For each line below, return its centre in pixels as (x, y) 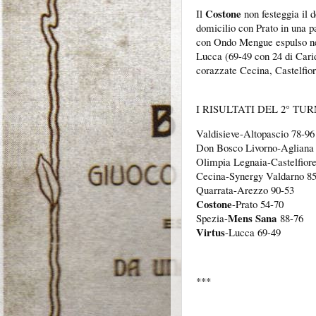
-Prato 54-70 (258, 203)
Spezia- (212, 218)
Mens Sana (252, 218)
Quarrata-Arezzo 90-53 (245, 189)
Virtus (211, 232)
